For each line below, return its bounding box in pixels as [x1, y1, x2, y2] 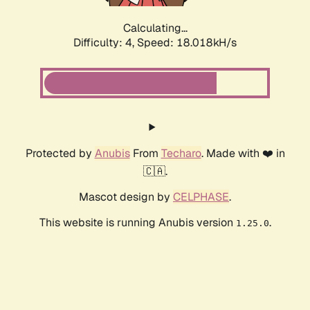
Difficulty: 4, [73, 35, 137, 51]
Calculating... [122, 21, 188, 36]
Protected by [25, 146, 95, 161]
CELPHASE [173, 190, 229, 205]
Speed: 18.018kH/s [137, 35, 237, 51]
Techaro [161, 146, 201, 161]
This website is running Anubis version [39, 215, 236, 230]
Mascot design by [79, 190, 173, 205]
